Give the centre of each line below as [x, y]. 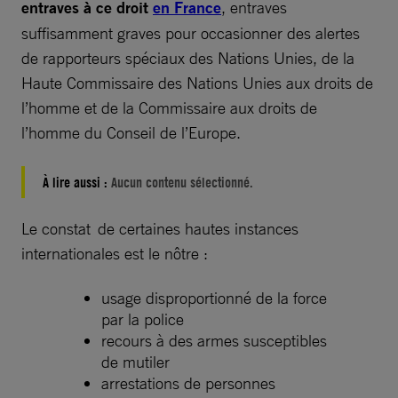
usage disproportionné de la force [214, 297]
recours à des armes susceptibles [214, 340]
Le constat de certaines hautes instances [160, 228]
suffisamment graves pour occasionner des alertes [191, 32]
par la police [143, 318]
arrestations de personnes [188, 382]
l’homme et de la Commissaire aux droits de [169, 107]
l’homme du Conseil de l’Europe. [131, 132]
